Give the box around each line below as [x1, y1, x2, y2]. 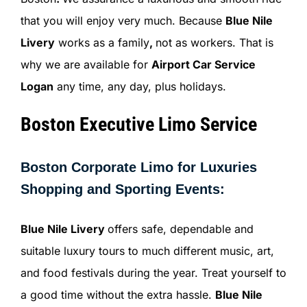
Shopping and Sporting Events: [20, 181, 225, 197]
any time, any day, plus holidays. [53, 79, 226, 93]
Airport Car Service [151, 57, 256, 71]
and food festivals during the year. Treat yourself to [20, 266, 286, 280]
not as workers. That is [155, 35, 273, 49]
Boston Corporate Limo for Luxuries [20, 159, 257, 175]
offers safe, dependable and [107, 222, 254, 236]
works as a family [54, 35, 149, 49]
